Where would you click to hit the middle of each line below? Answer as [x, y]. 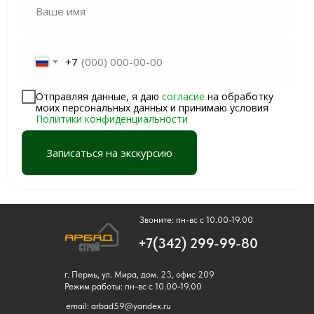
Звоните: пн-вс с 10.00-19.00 [196, 220]
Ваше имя [61, 11]
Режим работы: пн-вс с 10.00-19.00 [133, 287]
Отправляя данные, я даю [99, 96]
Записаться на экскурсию [109, 152]
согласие [183, 96]
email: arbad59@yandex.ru [118, 306]
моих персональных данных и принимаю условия [152, 107]
